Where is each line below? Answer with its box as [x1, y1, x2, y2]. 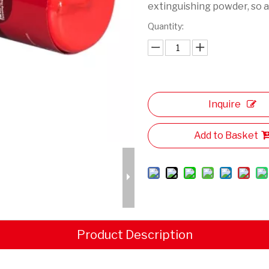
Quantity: [148, 21, 184, 31]
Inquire [208, 98, 241, 110]
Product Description [76, 228, 193, 242]
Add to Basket [193, 130, 258, 141]
